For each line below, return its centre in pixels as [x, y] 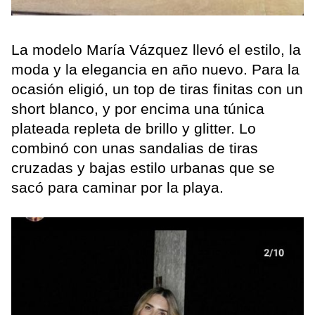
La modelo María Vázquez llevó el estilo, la [156, 50]
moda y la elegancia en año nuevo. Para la [155, 70]
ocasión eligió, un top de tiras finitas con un [157, 89]
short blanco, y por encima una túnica [138, 109]
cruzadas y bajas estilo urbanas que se [143, 168]
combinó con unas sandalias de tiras [135, 148]
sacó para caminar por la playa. [117, 188]
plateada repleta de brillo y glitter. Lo [134, 129]
